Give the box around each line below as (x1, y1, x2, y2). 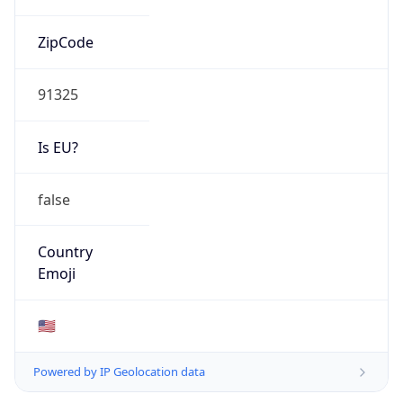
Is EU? (37, 137, 78, 157)
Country (37, 242, 93, 263)
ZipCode (37, 32, 94, 53)
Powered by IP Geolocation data (33, 363, 205, 381)
